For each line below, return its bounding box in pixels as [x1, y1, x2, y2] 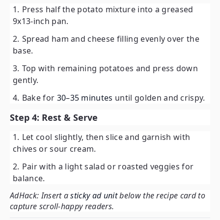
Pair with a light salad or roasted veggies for [22, 161, 194, 172]
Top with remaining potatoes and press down [22, 63, 198, 74]
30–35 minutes [56, 92, 115, 104]
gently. [13, 75, 39, 86]
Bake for [22, 92, 57, 104]
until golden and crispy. [115, 92, 205, 104]
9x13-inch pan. [13, 16, 69, 27]
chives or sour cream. [13, 143, 96, 155]
